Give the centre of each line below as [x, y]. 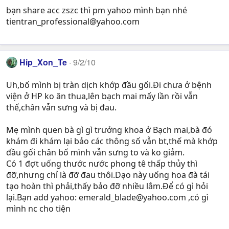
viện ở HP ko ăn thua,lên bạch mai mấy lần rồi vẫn [102, 96]
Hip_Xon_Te [43, 62]
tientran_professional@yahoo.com [73, 22]
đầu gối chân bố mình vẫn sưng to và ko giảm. [95, 153]
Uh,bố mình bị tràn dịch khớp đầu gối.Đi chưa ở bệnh [109, 85]
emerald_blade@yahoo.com [132, 198]
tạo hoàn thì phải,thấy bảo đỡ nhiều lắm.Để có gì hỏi [107, 186]
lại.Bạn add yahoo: [42, 198]
